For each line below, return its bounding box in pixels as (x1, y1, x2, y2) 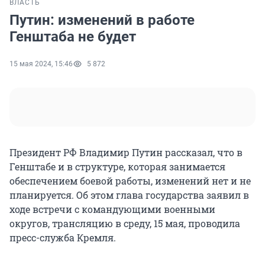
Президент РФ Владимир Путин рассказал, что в (9, 146, 243, 159)
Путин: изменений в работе (9, 12, 195, 29)
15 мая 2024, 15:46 (9, 60, 73, 69)
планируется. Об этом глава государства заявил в (9, 189, 249, 202)
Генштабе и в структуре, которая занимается (9, 160, 225, 173)
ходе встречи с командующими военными (9, 203, 215, 216)
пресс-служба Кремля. (9, 231, 116, 244)
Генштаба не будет (9, 28, 136, 46)
